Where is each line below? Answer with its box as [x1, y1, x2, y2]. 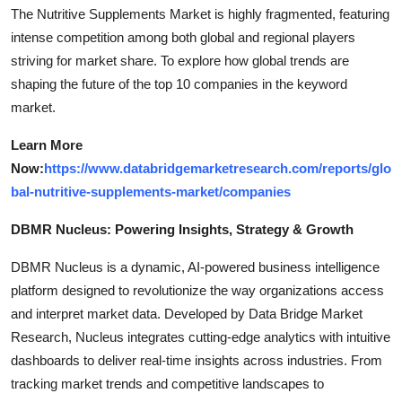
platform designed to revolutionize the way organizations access [11, 282, 384, 298]
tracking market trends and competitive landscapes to [11, 375, 324, 391]
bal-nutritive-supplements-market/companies [11, 183, 291, 199]
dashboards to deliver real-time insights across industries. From [11, 352, 382, 368]
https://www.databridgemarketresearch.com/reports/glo [44, 160, 391, 176]
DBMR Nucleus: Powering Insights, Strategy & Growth [11, 221, 354, 237]
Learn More [11, 136, 83, 153]
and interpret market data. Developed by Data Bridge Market [11, 305, 363, 321]
